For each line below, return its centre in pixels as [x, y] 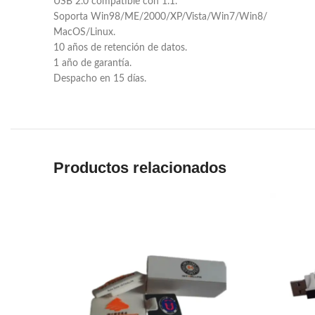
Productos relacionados [140, 168]
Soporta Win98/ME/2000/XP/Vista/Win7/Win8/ [160, 17]
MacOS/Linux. [84, 32]
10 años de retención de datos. [120, 48]
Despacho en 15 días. [100, 79]
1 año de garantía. [92, 63]
